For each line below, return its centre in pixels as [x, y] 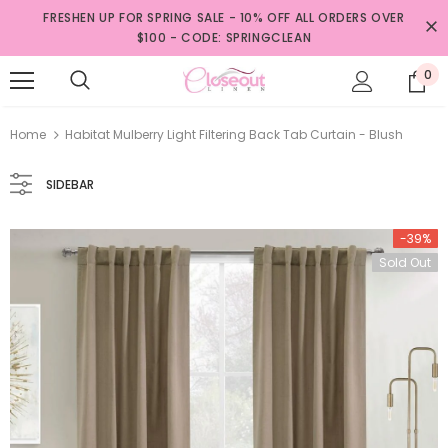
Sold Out [405, 262]
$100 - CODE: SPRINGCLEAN [224, 37]
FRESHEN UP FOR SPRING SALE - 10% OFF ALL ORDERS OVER [224, 17]
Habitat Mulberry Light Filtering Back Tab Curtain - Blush [234, 134]
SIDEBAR [70, 184]
